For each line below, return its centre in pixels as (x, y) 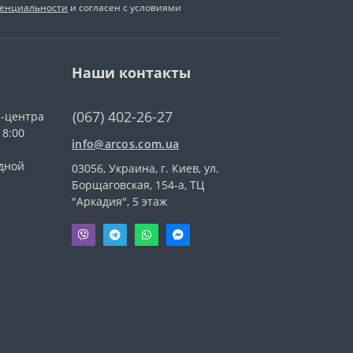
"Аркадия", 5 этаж (119, 201)
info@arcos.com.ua (126, 143)
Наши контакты (131, 72)
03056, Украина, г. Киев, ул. (145, 168)
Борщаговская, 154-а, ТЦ (138, 184)
